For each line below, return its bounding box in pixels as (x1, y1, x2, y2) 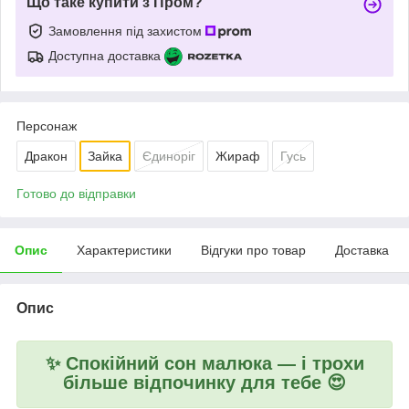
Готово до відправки (16, 185, 136, 201)
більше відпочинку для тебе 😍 (63, 372, 346, 393)
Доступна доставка (48, 47, 161, 63)
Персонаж (16, 118, 77, 133)
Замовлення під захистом (48, 23, 205, 38)
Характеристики (77, 242, 172, 257)
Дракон (25, 148, 68, 163)
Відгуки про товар (201, 242, 306, 257)
